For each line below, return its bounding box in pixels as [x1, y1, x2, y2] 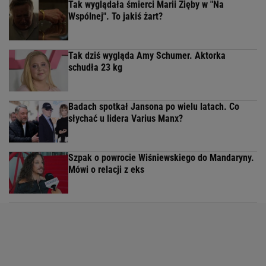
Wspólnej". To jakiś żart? [68, 10, 163, 22]
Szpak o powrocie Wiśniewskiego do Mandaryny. [68, 151, 254, 163]
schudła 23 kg [68, 61, 122, 73]
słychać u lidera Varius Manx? [68, 112, 183, 124]
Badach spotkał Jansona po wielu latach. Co [68, 100, 239, 112]
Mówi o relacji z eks [68, 163, 144, 175]
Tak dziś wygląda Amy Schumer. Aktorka [68, 49, 226, 61]
